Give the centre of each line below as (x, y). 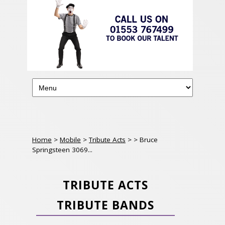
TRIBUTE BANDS (105, 205)
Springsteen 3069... (62, 150)
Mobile (70, 140)
